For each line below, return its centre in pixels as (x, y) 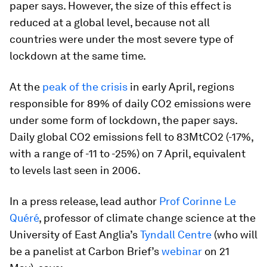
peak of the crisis (85, 87)
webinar (182, 251)
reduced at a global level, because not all (110, 22)
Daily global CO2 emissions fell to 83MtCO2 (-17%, (131, 137)
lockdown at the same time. (78, 56)
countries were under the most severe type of (122, 39)
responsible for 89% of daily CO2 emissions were (130, 103)
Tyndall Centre (176, 235)
